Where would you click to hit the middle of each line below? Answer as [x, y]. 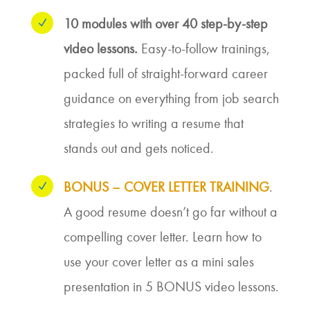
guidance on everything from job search [171, 98]
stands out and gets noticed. [138, 148]
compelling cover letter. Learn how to [162, 237]
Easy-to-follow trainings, [203, 48]
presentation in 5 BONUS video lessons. [171, 286]
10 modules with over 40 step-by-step [165, 24]
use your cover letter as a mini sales [158, 262]
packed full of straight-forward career [165, 73]
